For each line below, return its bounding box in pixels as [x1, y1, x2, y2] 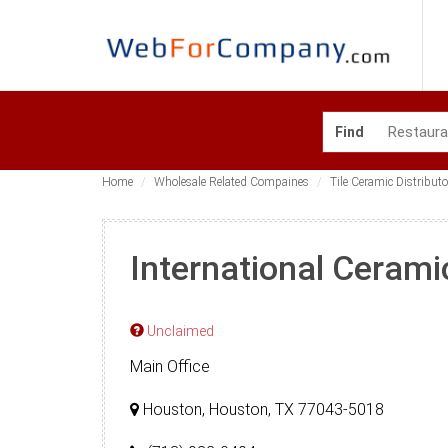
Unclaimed [144, 323, 214, 339]
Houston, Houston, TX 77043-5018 [139, 400, 384, 419]
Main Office [130, 357, 210, 376]
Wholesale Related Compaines [154, 175, 309, 189]
